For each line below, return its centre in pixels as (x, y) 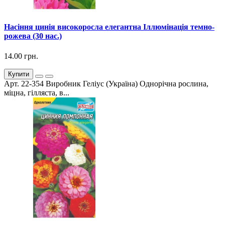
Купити (19, 74)
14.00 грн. (21, 56)
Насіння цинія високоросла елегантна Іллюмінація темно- (109, 27)
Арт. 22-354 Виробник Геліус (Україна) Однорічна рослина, (106, 83)
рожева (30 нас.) (33, 36)
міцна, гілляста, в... (37, 92)
